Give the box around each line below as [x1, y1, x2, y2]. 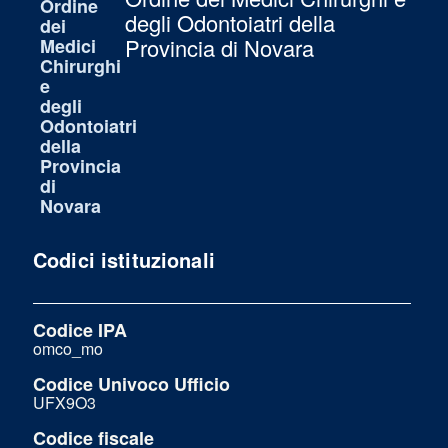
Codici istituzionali [33, 245, 215, 275]
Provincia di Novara [125, 32, 314, 64]
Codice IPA [33, 317, 127, 344]
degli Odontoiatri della [125, 7, 335, 39]
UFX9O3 [33, 391, 96, 415]
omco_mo [33, 337, 103, 361]
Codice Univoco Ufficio [33, 371, 230, 398]
